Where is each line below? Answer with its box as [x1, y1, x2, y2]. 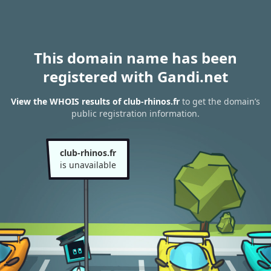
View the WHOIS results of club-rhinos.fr [11, 96, 180, 108]
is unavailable [59, 159, 116, 171]
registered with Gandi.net [43, 67, 228, 87]
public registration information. [71, 108, 200, 120]
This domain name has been [34, 48, 237, 68]
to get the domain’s [180, 96, 260, 108]
